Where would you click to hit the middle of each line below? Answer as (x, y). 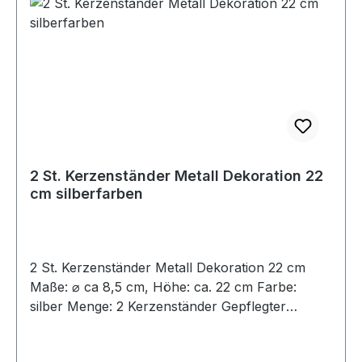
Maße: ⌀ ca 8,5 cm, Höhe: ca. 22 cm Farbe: (143, 286)
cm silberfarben (86, 193)
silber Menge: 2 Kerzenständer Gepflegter (48, 306)
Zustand (55, 325)
